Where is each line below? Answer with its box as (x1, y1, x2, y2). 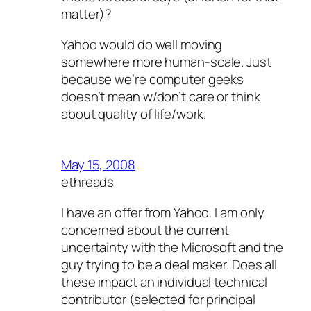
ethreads (61, 173, 115, 192)
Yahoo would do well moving (61, 35, 223, 53)
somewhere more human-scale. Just (61, 52, 271, 71)
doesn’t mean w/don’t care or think (61, 87, 260, 106)
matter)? (61, 5, 112, 24)
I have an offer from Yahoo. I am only (61, 203, 265, 221)
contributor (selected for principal (61, 289, 255, 308)
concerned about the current (61, 220, 230, 239)
